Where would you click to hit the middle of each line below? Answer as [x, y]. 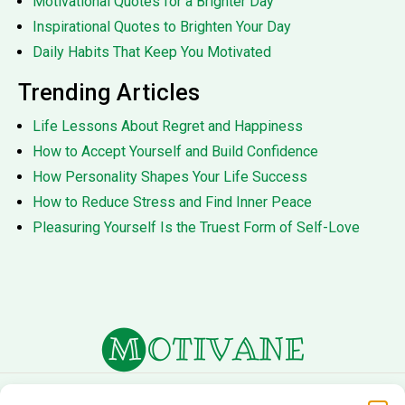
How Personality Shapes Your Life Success [170, 176]
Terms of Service [245, 392]
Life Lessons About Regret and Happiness [168, 126]
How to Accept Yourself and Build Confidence [175, 151]
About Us [135, 392]
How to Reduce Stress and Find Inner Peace [172, 202]
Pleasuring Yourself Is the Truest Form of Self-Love [196, 227]
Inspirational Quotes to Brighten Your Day [162, 26]
